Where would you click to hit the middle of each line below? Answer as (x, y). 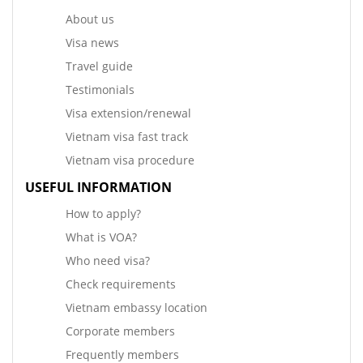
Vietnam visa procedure (130, 160)
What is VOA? (101, 237)
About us (90, 19)
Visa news (92, 42)
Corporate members (120, 331)
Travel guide (99, 66)
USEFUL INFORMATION (98, 187)
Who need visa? (108, 260)
